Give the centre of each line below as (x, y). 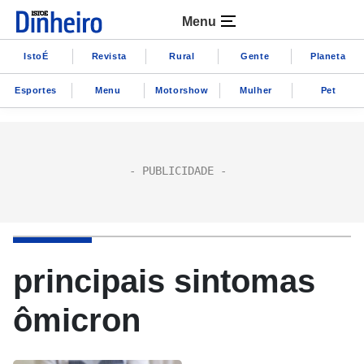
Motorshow (182, 90)
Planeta (328, 56)
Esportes (36, 90)
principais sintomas (164, 281)
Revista (109, 56)
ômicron (77, 320)
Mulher (256, 90)
